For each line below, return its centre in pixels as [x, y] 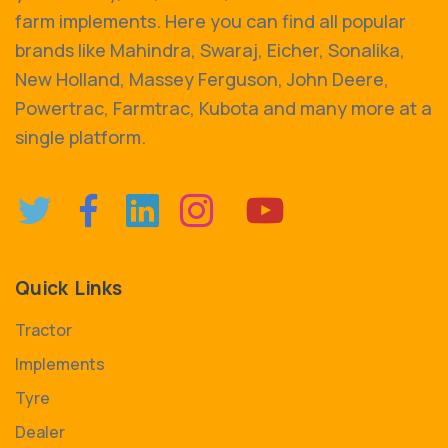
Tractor [43, 330]
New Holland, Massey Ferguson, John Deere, [202, 79]
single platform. [80, 137]
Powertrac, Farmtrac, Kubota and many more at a [223, 108]
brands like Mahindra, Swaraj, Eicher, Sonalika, [210, 50]
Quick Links [68, 288]
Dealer [40, 432]
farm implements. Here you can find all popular [210, 21]
